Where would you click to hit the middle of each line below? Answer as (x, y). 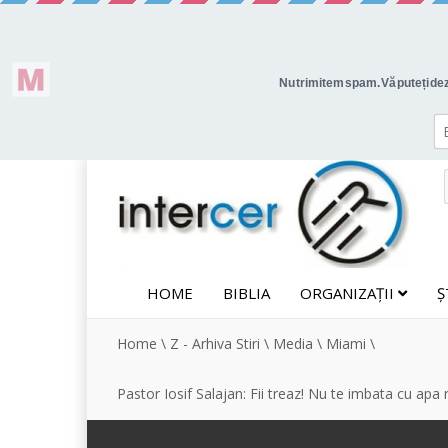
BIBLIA (246, 293)
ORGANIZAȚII (349, 293)
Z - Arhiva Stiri (215, 343)
